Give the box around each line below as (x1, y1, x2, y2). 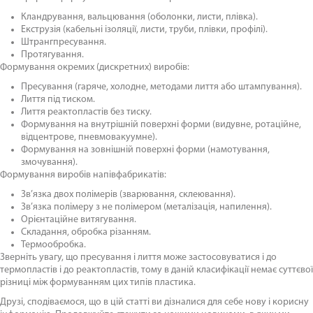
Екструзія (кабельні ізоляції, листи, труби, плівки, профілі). (21, 24, 268, 35)
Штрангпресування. (21, 37, 106, 48)
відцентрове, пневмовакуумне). (21, 132, 157, 143)
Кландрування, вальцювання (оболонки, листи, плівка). (21, 12, 258, 22)
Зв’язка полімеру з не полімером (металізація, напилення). (21, 202, 272, 212)
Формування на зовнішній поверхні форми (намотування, (21, 145, 270, 155)
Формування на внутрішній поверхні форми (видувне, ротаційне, (21, 119, 301, 130)
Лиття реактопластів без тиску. (21, 107, 152, 117)
